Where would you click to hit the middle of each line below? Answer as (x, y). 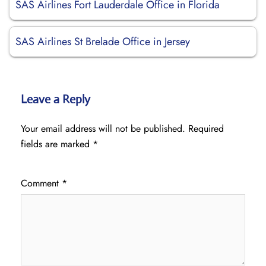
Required (206, 129)
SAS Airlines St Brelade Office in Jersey (103, 42)
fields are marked (57, 144)
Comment (41, 183)
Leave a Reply (56, 99)
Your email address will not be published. (103, 129)
